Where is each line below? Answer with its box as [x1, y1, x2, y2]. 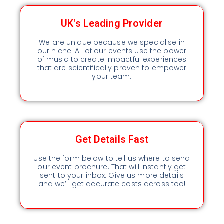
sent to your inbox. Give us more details [40, 170, 184, 180]
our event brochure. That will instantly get [37, 161, 186, 172]
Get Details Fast [75, 133, 149, 145]
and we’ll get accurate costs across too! [38, 178, 186, 189]
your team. [92, 71, 132, 81]
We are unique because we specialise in [39, 37, 185, 47]
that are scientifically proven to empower [37, 62, 187, 73]
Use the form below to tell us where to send [33, 153, 190, 163]
